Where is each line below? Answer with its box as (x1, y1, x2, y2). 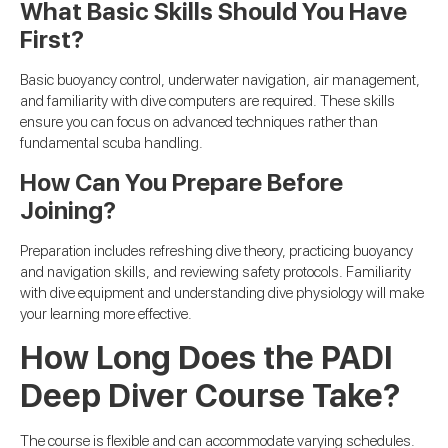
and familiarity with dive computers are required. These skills (20, 92, 395, 111)
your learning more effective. (20, 304, 192, 323)
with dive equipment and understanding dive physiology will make (20, 283, 424, 302)
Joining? (20, 195, 116, 225)
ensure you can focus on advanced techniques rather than (20, 113, 378, 132)
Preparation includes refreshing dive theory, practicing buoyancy (20, 241, 413, 260)
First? (20, 25, 84, 55)
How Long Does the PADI (20, 338, 393, 377)
